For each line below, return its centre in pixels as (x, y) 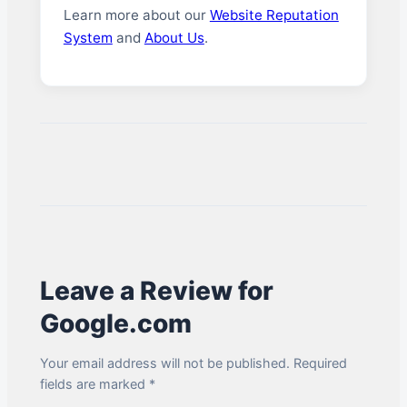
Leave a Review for (156, 290)
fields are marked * (97, 384)
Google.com (115, 323)
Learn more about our (136, 15)
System (88, 37)
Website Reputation (274, 15)
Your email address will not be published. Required (193, 363)
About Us (174, 37)
